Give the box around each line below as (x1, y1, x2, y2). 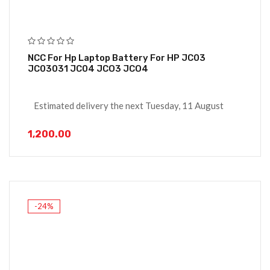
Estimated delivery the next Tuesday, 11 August (34, 100, 224, 111)
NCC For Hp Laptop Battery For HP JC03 (28, 52, 206, 64)
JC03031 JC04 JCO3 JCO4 (28, 63, 148, 75)
